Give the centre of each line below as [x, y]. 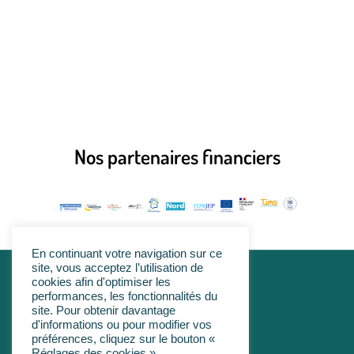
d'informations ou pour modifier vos [122, 325]
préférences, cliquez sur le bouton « [123, 339]
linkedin [169, 294]
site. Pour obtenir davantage [104, 311]
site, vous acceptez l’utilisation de [117, 268]
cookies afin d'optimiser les [101, 282]
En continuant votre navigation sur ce [127, 254]
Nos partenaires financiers [177, 156]
